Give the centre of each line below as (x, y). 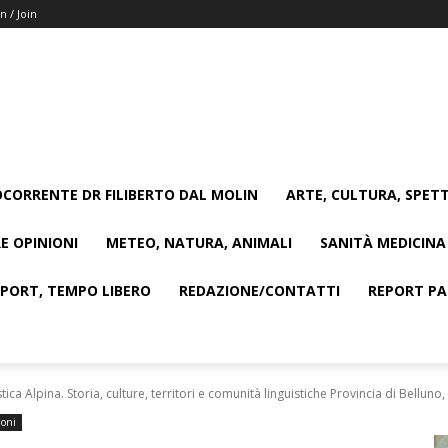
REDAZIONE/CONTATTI (259, 290)
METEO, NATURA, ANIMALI (199, 242)
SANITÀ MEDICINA (383, 242)
